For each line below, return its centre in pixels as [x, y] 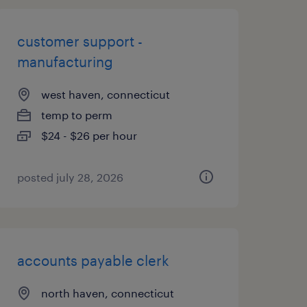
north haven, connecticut [107, 293]
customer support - [79, 41]
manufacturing [65, 62]
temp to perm [76, 115]
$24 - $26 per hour [89, 135]
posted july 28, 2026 [70, 177]
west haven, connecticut [105, 94]
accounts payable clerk [93, 260]
